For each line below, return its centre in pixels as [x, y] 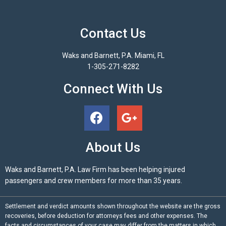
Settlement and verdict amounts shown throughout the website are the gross [113, 206]
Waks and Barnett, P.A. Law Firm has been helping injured [95, 169]
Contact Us [113, 33]
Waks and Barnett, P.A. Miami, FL [113, 55]
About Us [113, 147]
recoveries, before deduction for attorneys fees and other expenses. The [106, 216]
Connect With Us [113, 89]
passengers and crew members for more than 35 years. [94, 180]
